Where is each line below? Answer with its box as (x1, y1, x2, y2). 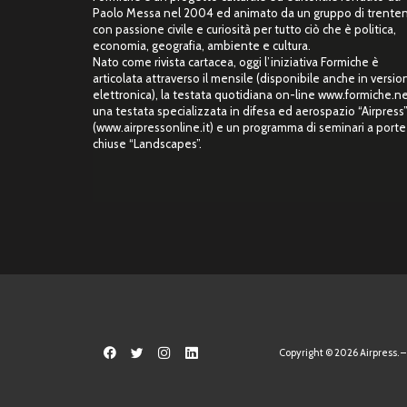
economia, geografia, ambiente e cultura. (93, 38, 311, 54)
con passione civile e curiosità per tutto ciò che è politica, (93, 22, 396, 37)
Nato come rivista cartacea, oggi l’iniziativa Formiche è (93, 55, 379, 70)
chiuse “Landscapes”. (93, 136, 202, 152)
